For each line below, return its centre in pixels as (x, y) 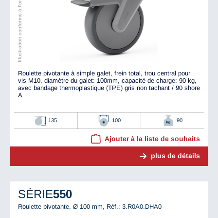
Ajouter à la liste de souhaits (152, 138)
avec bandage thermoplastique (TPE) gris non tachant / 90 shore (109, 88)
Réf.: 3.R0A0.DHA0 (134, 207)
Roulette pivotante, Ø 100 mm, (62, 207)
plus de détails (175, 155)
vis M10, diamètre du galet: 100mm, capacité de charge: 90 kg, (107, 80)
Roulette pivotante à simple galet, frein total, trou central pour (104, 73)
